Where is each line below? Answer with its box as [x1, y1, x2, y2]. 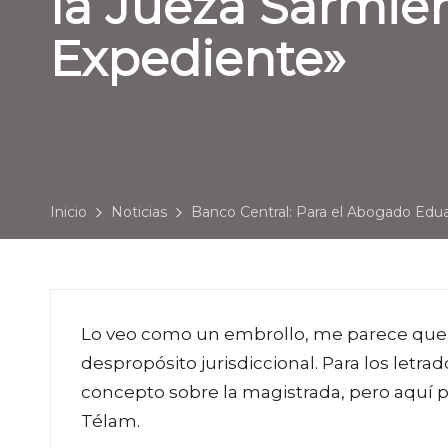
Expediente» [50, 29, 346, 88]
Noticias [111, 202, 167, 221]
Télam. [81, 410, 140, 431]
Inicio [50, 202, 87, 221]
